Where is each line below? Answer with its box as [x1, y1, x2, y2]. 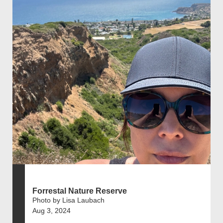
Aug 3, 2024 [32, 206, 71, 215]
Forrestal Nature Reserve [32, 186, 127, 195]
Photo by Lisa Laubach [32, 196, 105, 204]
